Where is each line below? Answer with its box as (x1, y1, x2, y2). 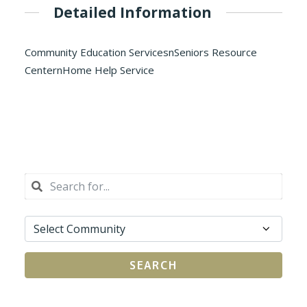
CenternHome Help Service (25, 63, 154, 77)
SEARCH (130, 258, 177, 273)
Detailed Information (53, 2, 212, 22)
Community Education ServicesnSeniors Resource (25, 45, 257, 60)
